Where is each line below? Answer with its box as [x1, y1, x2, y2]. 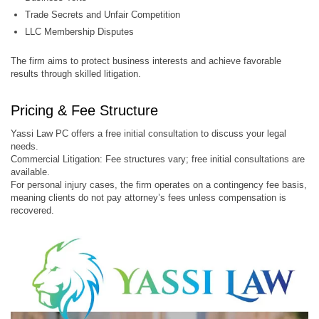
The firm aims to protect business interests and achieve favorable [11, 56, 281, 66]
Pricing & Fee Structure [11, 103, 158, 118]
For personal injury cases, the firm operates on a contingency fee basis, [11, 179, 307, 190]
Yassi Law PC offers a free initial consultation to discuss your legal [11, 128, 286, 139]
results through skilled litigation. [11, 68, 141, 79]
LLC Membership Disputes [25, 26, 134, 37]
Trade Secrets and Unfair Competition [25, 9, 180, 20]
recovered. [11, 205, 54, 216]
